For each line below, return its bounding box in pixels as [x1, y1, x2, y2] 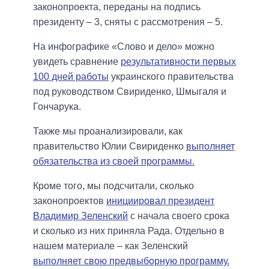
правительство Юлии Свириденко [33, 141, 186, 152]
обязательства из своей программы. [33, 156, 195, 167]
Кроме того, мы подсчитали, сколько [33, 181, 194, 192]
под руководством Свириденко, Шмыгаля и [33, 86, 226, 97]
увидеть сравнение [33, 56, 121, 67]
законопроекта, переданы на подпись [33, 2, 201, 13]
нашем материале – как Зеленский [33, 241, 188, 252]
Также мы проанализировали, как [33, 126, 183, 137]
